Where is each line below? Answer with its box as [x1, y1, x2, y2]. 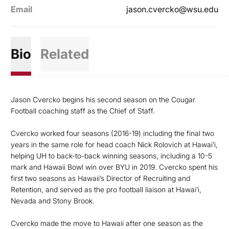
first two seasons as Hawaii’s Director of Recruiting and [11, 174, 190, 182]
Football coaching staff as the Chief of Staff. [11, 106, 155, 115]
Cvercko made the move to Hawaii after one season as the [11, 219, 203, 227]
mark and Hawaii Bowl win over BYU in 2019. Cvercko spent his [11, 163, 218, 171]
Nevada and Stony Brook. [11, 196, 95, 205]
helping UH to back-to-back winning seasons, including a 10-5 [11, 151, 212, 160]
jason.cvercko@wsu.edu [126, 5, 218, 14]
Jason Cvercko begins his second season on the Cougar [11, 95, 195, 104]
